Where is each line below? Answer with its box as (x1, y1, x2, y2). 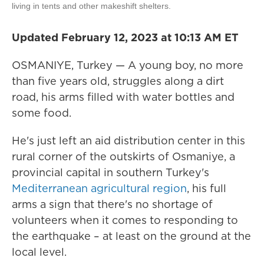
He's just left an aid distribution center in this (12, 133, 245, 148)
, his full (187, 181, 226, 196)
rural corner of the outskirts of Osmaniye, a (12, 149, 235, 164)
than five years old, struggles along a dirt (12, 74, 224, 89)
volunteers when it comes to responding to (12, 213, 238, 228)
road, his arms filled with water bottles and (12, 90, 235, 105)
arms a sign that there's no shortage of (12, 197, 213, 212)
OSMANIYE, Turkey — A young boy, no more (12, 58, 243, 73)
